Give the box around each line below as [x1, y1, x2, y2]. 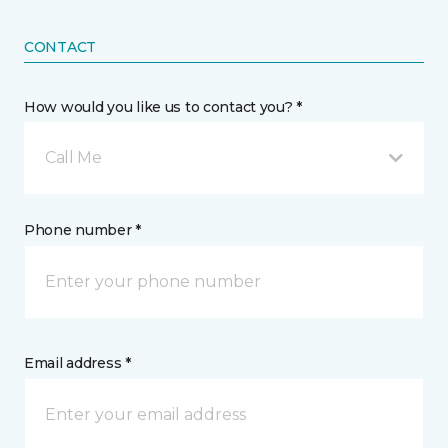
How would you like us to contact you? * [24, 98, 303, 116]
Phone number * [24, 221, 142, 239]
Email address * [24, 354, 131, 372]
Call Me [45, 148, 102, 167]
